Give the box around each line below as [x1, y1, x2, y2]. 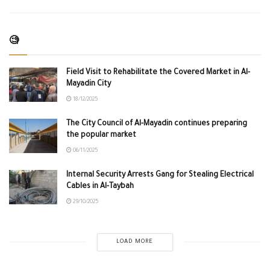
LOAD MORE [116, 238, 154, 245]
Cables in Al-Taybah [66, 182, 134, 191]
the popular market [66, 131, 136, 140]
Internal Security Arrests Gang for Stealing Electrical [66, 171, 254, 180]
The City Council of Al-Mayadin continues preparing [66, 119, 247, 128]
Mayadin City [66, 80, 111, 89]
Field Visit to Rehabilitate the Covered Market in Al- [66, 68, 250, 77]
